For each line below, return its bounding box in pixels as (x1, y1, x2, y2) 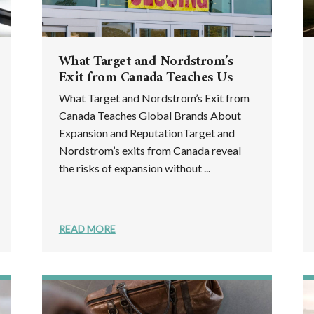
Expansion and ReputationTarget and (58, 125, 235, 139)
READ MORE (58, 222, 116, 235)
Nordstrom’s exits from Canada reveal (58, 143, 241, 157)
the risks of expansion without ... (58, 161, 210, 175)
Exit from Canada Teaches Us (58, 65, 233, 90)
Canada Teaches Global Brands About (58, 108, 241, 122)
